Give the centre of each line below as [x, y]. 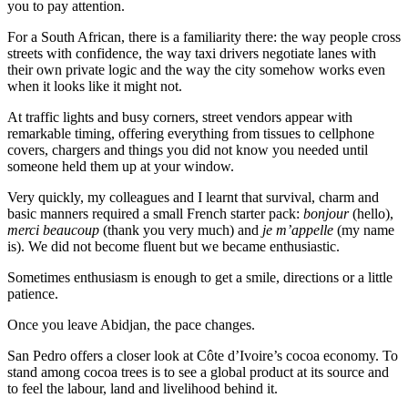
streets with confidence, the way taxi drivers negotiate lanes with [192, 53]
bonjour [326, 213]
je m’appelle [298, 229]
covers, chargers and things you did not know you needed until [188, 149]
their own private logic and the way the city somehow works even [196, 69]
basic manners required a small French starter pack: [155, 213]
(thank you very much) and [181, 229]
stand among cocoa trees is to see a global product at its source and [198, 372]
